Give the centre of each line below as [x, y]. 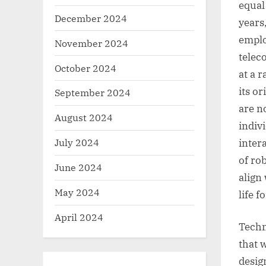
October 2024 [85, 68]
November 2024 [91, 43]
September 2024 [93, 93]
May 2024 [77, 192]
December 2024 [91, 18]
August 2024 [84, 118]
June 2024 [78, 167]
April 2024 [79, 217]
